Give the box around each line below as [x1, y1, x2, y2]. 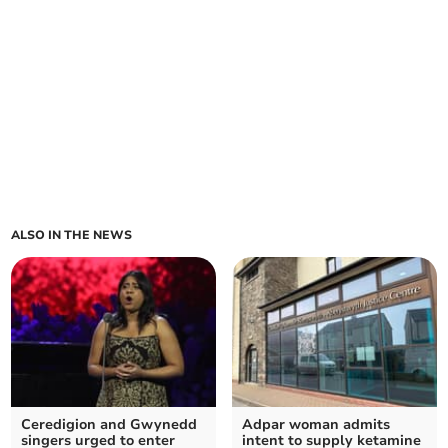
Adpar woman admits [242, 414, 390, 434]
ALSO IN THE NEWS [11, 226, 133, 243]
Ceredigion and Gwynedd [21, 414, 198, 434]
